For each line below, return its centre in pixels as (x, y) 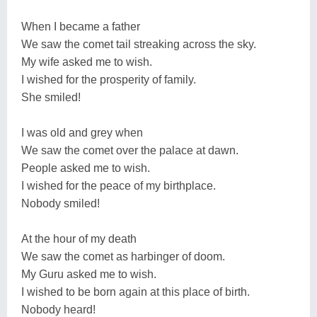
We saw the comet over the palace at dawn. (130, 150)
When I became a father (81, 26)
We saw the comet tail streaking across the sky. (139, 44)
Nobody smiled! (60, 203)
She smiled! (51, 97)
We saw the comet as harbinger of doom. (123, 256)
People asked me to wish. (86, 168)
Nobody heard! (58, 309)
